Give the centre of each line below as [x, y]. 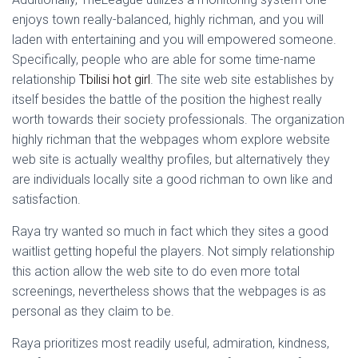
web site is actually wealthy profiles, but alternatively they [171, 159]
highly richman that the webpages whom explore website [171, 139]
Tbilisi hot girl [115, 80]
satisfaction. [46, 199]
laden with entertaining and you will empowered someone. [174, 40]
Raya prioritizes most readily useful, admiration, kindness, [171, 343]
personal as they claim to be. [93, 311]
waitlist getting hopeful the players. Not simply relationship [173, 251]
